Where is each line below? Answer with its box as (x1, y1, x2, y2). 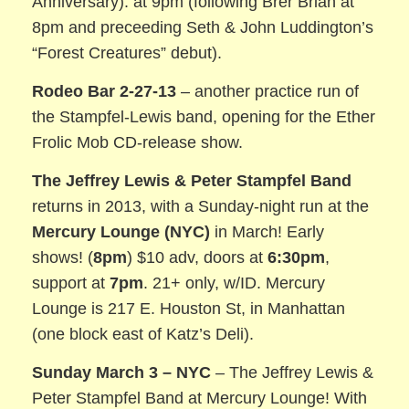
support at (32, 274, 110, 293)
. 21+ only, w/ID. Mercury (143, 274, 326, 293)
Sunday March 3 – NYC (32, 363, 212, 383)
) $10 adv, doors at (127, 248, 264, 267)
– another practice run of (181, 82, 360, 101)
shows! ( (32, 248, 94, 267)
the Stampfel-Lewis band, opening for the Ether (32, 108, 376, 127)
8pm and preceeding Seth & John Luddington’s (32, 17, 374, 37)
